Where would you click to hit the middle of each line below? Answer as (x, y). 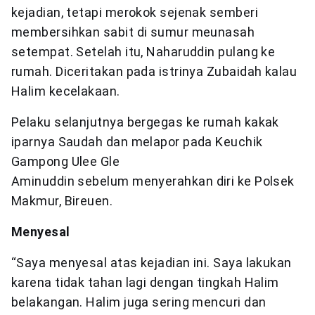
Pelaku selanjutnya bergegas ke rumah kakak (145, 122)
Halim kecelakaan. (66, 91)
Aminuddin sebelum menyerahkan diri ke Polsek (153, 181)
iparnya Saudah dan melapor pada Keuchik (137, 141)
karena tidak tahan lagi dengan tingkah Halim (145, 282)
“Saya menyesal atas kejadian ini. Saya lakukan (152, 262)
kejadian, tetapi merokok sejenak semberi (135, 12)
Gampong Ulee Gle (66, 161)
